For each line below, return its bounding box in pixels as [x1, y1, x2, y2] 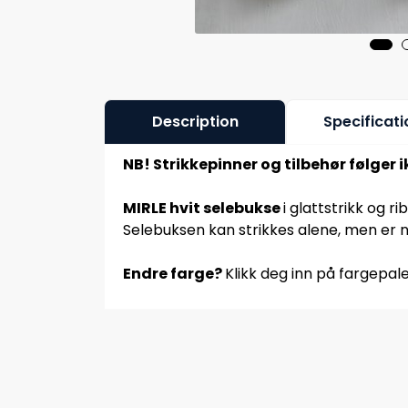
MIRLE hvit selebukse [123, 197, 283, 219]
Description [151, 110, 239, 132]
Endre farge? [123, 262, 225, 284]
